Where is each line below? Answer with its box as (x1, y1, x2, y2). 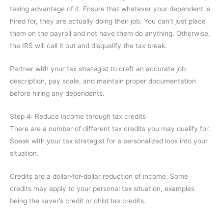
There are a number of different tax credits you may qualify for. (10, 124, 210, 133)
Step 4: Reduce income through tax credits (10, 112, 146, 120)
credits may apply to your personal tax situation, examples (10, 184, 194, 192)
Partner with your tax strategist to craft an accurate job (10, 64, 186, 73)
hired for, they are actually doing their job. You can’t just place (10, 17, 206, 25)
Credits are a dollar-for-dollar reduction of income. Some (10, 172, 188, 180)
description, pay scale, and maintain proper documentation (10, 77, 196, 85)
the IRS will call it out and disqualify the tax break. (10, 42, 167, 50)
